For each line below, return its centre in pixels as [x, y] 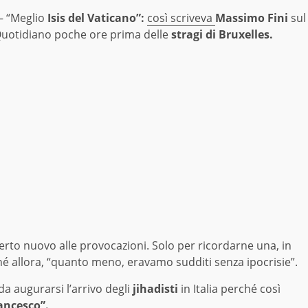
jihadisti [154, 289]
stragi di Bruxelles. [222, 35]
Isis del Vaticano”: [95, 18]
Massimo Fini [252, 18]
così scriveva [181, 18]
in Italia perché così [229, 289]
